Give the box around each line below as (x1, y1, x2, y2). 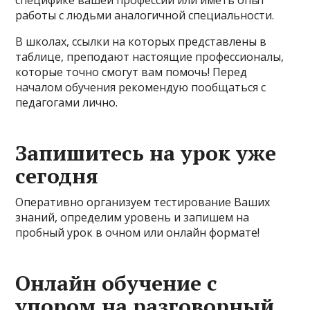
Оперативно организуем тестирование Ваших (15, 194, 271, 210)
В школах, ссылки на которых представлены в (15, 34, 267, 49)
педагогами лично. (15, 95, 118, 110)
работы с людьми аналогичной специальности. (15, 8, 275, 23)
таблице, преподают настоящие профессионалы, (15, 49, 284, 64)
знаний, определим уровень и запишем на (15, 210, 250, 225)
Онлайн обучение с (15, 269, 218, 297)
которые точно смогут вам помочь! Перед (15, 64, 248, 80)
